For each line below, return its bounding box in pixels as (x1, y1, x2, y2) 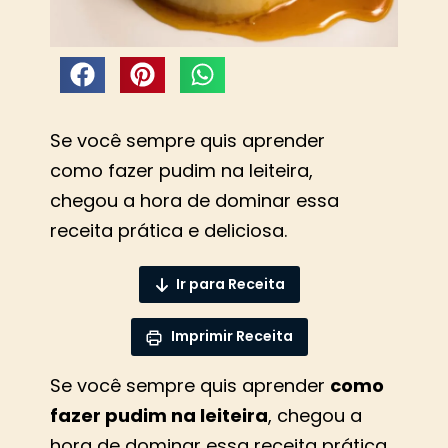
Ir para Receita (175, 274, 285, 295)
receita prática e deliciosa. (50, 218, 287, 244)
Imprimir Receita (167, 326, 293, 347)
